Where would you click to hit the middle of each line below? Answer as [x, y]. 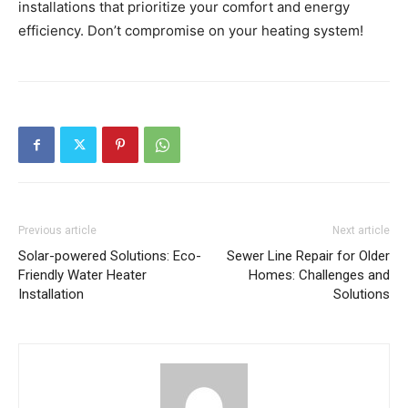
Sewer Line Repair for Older [308, 256]
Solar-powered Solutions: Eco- [110, 256]
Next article [361, 230]
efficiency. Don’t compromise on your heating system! [191, 31]
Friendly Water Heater [82, 275]
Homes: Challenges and [319, 275]
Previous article [57, 230]
